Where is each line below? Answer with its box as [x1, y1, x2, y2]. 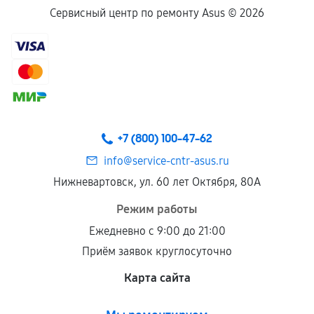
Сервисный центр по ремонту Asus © [50, 6, 240, 20]
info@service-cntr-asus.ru [103, 154, 229, 168]
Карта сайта [123, 271, 191, 285]
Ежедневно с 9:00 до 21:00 [88, 224, 226, 238]
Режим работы [116, 202, 198, 217]
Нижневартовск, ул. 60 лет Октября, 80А [53, 175, 261, 189]
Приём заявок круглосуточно [82, 245, 232, 258]
